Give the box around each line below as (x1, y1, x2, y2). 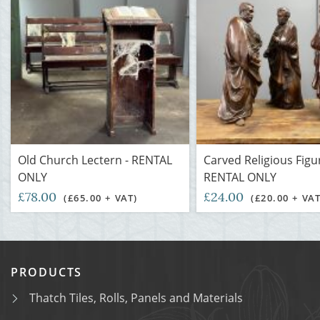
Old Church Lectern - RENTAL (18, 152, 172, 168)
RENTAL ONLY (204, 169, 276, 185)
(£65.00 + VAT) (64, 191, 138, 204)
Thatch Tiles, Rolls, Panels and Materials (29, 290, 243, 306)
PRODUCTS (11, 264, 83, 280)
